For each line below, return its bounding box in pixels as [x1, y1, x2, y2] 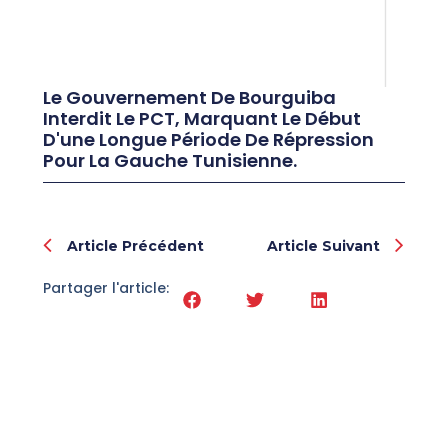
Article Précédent [66, 236, 204, 255]
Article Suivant [267, 236, 381, 255]
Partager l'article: [42, 278, 169, 299]
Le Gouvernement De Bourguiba [42, 85, 336, 111]
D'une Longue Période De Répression [42, 127, 374, 153]
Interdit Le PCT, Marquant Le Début [42, 106, 361, 132]
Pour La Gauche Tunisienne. [42, 148, 297, 174]
